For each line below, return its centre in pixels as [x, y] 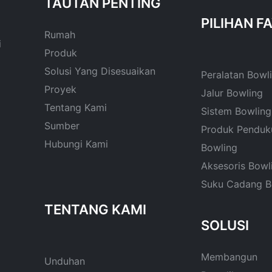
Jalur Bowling [232, 93]
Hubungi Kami [76, 144]
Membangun [229, 257]
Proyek [61, 90]
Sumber [62, 126]
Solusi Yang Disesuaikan [100, 71]
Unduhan [65, 261]
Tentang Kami [76, 108]
